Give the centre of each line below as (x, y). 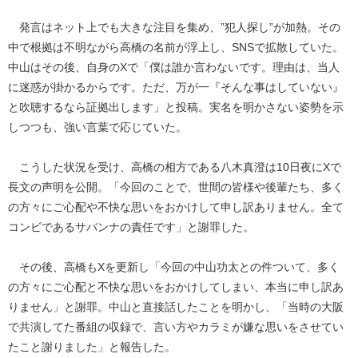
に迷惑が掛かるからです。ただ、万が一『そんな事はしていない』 (176, 87)
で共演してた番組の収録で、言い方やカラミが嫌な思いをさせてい (176, 326)
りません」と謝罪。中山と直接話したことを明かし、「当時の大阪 (176, 306)
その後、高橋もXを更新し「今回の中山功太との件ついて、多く (174, 267)
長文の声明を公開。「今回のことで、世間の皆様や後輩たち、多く (176, 187)
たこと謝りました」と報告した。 (92, 346)
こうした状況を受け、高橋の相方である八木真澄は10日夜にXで (175, 167)
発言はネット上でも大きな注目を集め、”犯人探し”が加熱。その (174, 27)
